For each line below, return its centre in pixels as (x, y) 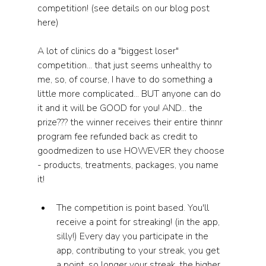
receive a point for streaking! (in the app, (139, 222)
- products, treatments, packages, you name (129, 165)
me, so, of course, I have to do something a (126, 80)
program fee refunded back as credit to (118, 137)
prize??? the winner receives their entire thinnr (131, 122)
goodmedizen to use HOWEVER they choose (132, 151)
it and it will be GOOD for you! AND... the (121, 108)
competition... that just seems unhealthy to (126, 65)
